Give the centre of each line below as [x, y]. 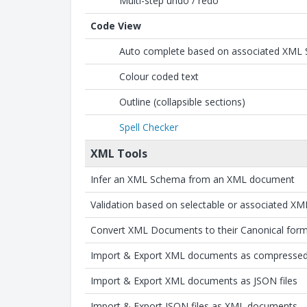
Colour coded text [159, 76]
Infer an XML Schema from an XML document [193, 179]
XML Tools [119, 153]
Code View [116, 26]
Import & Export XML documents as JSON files [194, 281]
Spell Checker [149, 127]
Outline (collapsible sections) [182, 102]
